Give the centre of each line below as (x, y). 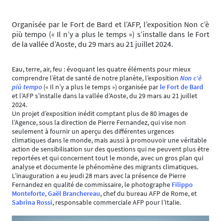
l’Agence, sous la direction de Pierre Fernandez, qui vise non (99, 122)
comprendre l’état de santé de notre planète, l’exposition (96, 78)
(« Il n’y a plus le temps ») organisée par (101, 87)
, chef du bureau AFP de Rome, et (148, 193)
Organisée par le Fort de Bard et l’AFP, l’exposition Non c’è (110, 24)
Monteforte (28, 193)
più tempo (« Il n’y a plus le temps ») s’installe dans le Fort (110, 34)
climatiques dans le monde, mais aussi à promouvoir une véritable (109, 140)
